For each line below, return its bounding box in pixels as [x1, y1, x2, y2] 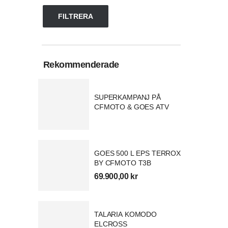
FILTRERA [58, 12, 93, 20]
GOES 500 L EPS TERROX [94, 149, 181, 158]
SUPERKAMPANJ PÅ [94, 93, 161, 102]
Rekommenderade [43, 59, 119, 70]
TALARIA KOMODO [94, 210, 157, 219]
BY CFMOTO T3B [94, 159, 152, 167]
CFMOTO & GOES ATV [94, 103, 169, 111]
